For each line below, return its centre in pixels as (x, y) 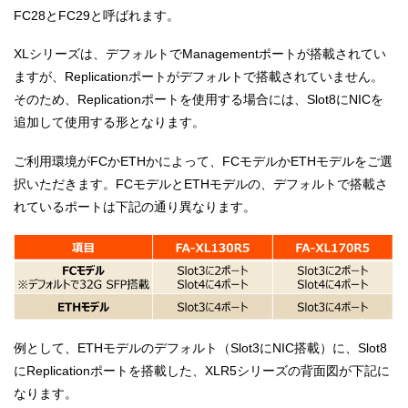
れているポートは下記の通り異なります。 (135, 206)
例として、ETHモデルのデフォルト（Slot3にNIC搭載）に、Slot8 (200, 347)
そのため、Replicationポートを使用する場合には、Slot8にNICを (199, 100)
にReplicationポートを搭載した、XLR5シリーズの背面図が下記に (202, 370)
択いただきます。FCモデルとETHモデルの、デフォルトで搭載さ (201, 184)
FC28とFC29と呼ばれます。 (97, 15)
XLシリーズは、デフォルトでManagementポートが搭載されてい (200, 54)
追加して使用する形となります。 (109, 122)
